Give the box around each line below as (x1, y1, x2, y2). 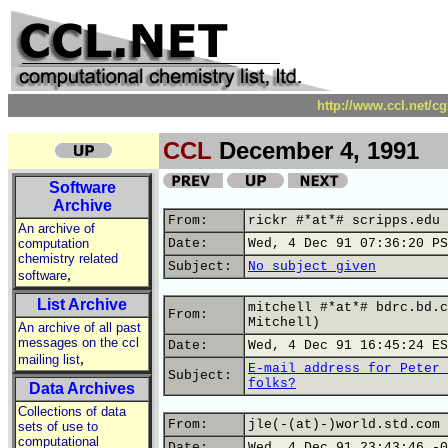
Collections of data (18, 404, 126, 419)
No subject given (248, 259, 376, 274)
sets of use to (18, 419, 98, 434)
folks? (248, 376, 296, 391)
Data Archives (29, 380, 135, 397)
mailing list (18, 352, 80, 367)
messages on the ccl (18, 335, 139, 350)
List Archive (37, 296, 127, 313)
